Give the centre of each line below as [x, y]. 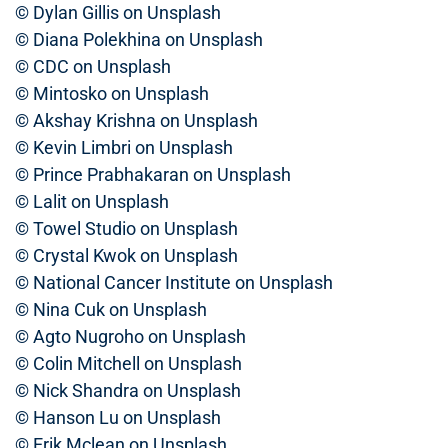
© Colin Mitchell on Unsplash [128, 363]
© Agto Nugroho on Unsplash [130, 336]
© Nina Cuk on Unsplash [111, 309]
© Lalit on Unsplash [92, 201]
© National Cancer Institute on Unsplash [174, 282]
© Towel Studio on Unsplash [126, 228]
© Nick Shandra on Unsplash [128, 390]
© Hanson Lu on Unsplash [118, 417]
